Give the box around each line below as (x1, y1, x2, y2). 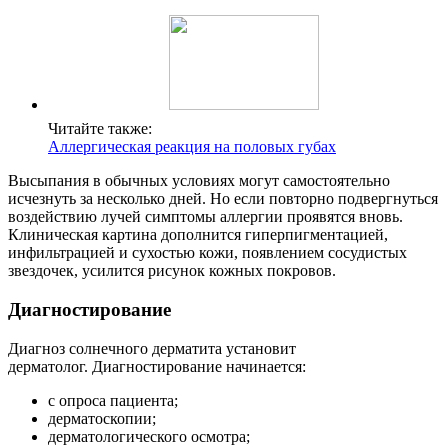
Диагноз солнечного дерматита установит (8, 339, 296, 357)
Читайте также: (48, 120, 152, 138)
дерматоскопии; (48, 409, 156, 427)
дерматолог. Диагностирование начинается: (8, 357, 306, 375)
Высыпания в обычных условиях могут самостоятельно (8, 172, 390, 190)
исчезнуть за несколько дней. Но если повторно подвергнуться (8, 190, 438, 208)
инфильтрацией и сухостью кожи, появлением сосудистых (8, 244, 407, 262)
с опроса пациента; (48, 391, 178, 409)
